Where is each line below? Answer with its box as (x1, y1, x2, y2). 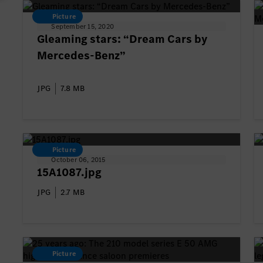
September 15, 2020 (51, 22, 114, 32)
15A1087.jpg (37, 164, 102, 180)
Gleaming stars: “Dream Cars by (37, 31, 208, 48)
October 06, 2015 (51, 154, 106, 164)
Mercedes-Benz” (37, 48, 126, 64)
